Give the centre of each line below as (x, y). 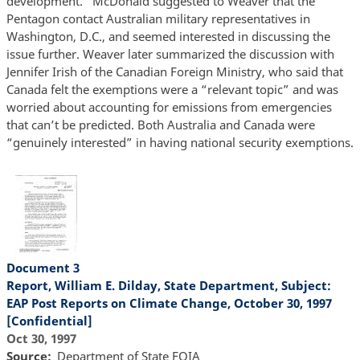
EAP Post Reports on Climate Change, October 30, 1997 (169, 303)
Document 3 (43, 267)
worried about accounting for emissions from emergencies (169, 107)
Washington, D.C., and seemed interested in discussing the (168, 37)
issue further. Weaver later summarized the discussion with (170, 54)
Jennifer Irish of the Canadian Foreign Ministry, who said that (174, 72)
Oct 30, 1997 (41, 338)
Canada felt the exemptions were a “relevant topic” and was (172, 90)
